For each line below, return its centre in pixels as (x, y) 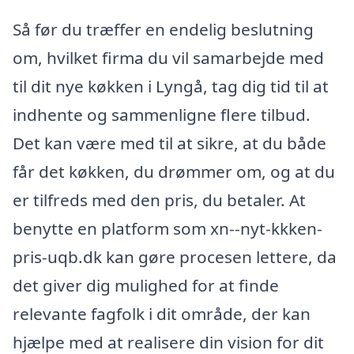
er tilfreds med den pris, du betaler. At (159, 200)
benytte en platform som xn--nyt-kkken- (168, 228)
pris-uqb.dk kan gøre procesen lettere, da (175, 256)
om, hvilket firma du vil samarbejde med (168, 57)
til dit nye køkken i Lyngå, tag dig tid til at (171, 86)
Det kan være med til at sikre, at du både (169, 143)
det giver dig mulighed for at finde (146, 285)
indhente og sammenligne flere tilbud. (162, 114)
